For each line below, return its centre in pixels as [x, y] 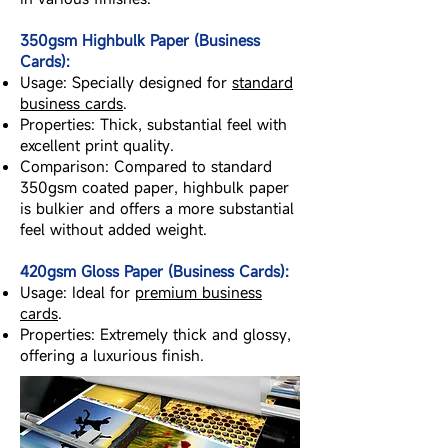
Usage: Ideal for [77, 292]
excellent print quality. [97, 145]
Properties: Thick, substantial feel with [153, 124]
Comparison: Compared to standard [146, 166]
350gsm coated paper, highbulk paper [154, 187]
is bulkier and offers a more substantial [157, 208]
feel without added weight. [113, 229]
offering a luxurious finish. [112, 355]
